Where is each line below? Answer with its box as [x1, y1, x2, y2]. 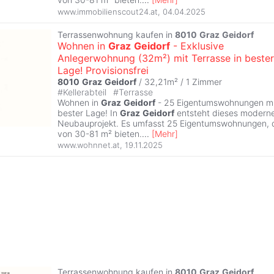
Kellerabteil [63, 86, 109, 97]
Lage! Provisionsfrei [57, 64, 149, 76]
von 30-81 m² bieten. [57, 128, 142, 139]
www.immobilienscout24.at [57, 6, 158, 17]
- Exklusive [170, 39, 224, 52]
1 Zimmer [186, 76, 222, 87]
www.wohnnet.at [57, 140, 120, 150]
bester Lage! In [57, 107, 120, 118]
